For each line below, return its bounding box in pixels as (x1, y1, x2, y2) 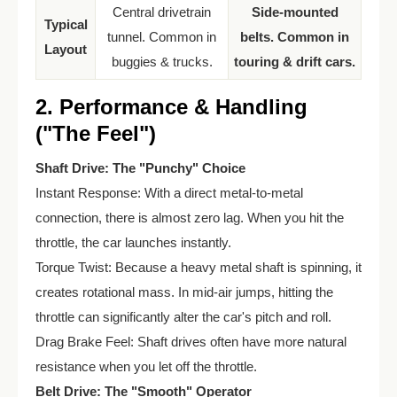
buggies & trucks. (111, 54, 213, 69)
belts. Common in (240, 29, 349, 44)
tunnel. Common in (107, 29, 216, 44)
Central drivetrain (113, 4, 211, 19)
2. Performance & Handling (35, 95, 307, 119)
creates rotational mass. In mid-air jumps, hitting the (35, 284, 333, 300)
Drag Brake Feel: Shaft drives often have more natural (35, 334, 346, 349)
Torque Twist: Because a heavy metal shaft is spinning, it (35, 260, 362, 275)
